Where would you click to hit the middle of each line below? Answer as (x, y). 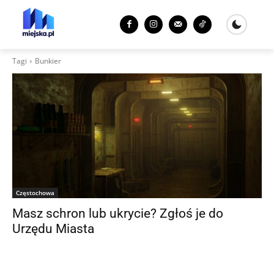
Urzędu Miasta (53, 228)
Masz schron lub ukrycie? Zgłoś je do (118, 213)
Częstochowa (35, 192)
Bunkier (48, 61)
